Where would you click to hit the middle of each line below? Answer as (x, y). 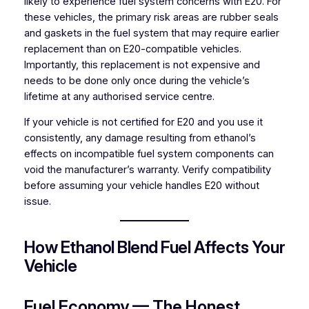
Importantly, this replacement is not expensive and (142, 64)
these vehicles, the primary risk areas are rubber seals (151, 17)
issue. (37, 202)
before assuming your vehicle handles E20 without (141, 186)
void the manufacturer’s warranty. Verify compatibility (147, 170)
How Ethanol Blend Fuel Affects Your (154, 247)
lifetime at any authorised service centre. (119, 96)
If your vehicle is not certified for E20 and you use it (143, 122)
